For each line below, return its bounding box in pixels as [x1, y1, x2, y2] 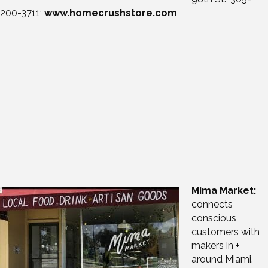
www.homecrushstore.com [44, 7, 177, 19]
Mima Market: [191, 185, 256, 197]
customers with [191, 226, 260, 238]
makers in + [191, 240, 240, 252]
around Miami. [191, 254, 253, 266]
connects [191, 199, 233, 211]
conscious [191, 212, 236, 224]
